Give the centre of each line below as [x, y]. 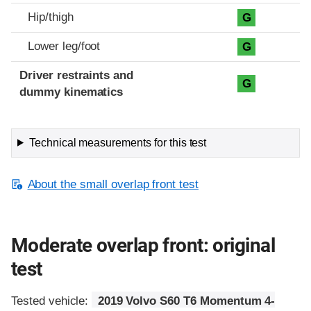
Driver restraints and [77, 75]
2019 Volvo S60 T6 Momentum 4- [186, 301]
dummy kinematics [72, 92]
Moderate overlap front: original [143, 246]
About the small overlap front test [113, 184]
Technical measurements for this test [118, 142]
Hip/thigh [51, 17]
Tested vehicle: [52, 301]
